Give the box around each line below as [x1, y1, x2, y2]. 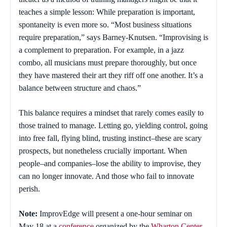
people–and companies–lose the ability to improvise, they [19, 159, 201, 168]
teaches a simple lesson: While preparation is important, [19, 8, 195, 17]
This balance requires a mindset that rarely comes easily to [19, 108, 204, 118]
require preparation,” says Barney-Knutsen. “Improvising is [19, 33, 208, 42]
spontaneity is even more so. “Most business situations [19, 20, 192, 29]
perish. [19, 184, 40, 194]
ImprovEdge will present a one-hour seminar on [40, 209, 192, 218]
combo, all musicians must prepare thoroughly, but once [19, 58, 197, 67]
